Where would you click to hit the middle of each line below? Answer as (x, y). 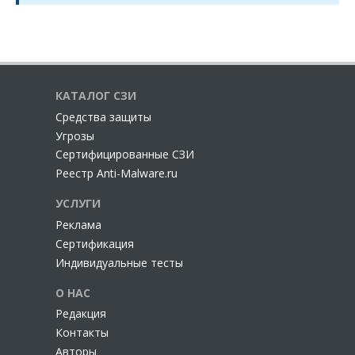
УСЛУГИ (78, 204)
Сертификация (95, 243)
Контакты (82, 333)
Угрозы (75, 136)
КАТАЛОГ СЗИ (96, 95)
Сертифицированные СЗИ (125, 155)
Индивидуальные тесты (119, 262)
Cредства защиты (103, 116)
